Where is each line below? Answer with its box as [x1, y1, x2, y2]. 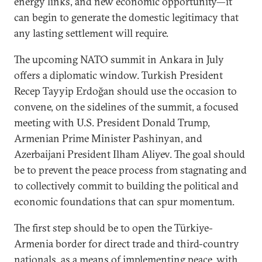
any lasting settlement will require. [14, 26, 168, 40]
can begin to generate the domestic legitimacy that [14, 11, 239, 24]
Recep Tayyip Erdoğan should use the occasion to [14, 84, 237, 98]
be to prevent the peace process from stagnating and [14, 163, 247, 177]
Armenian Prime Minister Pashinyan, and [14, 132, 202, 145]
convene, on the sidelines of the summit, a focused [14, 100, 239, 113]
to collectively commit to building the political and [14, 179, 239, 192]
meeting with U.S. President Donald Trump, [14, 116, 210, 129]
